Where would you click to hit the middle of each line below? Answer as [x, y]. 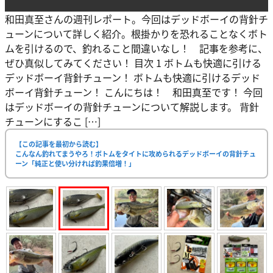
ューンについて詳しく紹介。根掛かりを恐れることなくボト [136, 33]
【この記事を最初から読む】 [59, 144]
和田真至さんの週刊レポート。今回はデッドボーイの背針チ [136, 19]
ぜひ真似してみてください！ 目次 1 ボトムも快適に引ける [133, 62]
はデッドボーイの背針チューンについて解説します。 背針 [132, 106]
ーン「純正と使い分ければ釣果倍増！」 [75, 163]
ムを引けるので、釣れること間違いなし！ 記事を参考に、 [136, 48]
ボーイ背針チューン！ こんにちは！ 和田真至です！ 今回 [134, 92]
